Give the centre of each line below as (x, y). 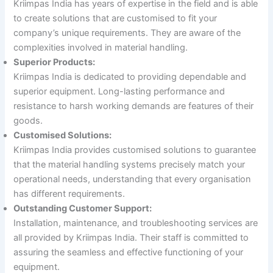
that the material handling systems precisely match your (129, 165)
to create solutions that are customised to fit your (115, 19)
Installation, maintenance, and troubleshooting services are (136, 223)
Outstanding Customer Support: (83, 209)
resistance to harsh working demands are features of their (134, 106)
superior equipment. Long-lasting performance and (119, 92)
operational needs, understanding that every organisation (133, 179)
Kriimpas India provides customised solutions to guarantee (135, 150)
